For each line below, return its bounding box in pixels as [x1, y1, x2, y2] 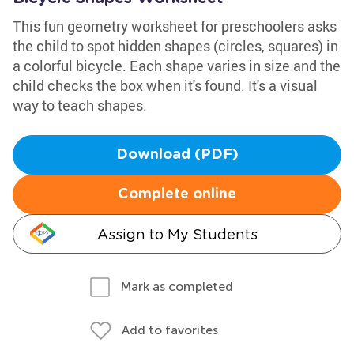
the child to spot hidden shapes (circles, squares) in [13, 36, 338, 55]
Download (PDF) [115, 148, 239, 162]
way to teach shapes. [13, 96, 147, 115]
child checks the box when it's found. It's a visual [13, 76, 318, 95]
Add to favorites [122, 322, 218, 337]
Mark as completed [121, 279, 233, 294]
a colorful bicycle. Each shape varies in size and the [13, 56, 341, 75]
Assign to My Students [96, 226, 258, 243]
